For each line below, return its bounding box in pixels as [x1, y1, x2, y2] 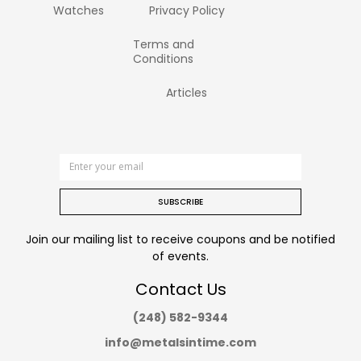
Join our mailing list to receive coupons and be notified [26, 230, 335, 247]
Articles [166, 84, 208, 101]
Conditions [132, 50, 193, 67]
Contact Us [135, 277, 226, 301]
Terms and [132, 35, 194, 52]
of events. [152, 247, 209, 264]
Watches [52, 2, 104, 19]
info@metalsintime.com [105, 334, 256, 351]
